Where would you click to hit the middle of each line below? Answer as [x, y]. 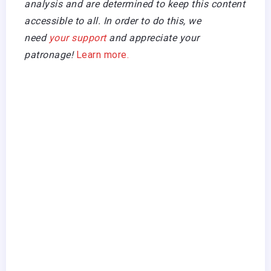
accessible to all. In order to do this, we [113, 21]
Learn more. [101, 55]
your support [79, 38]
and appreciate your [154, 38]
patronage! [49, 55]
